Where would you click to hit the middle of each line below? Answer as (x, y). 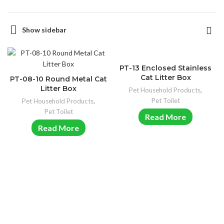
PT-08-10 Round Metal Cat (58, 79)
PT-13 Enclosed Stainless (165, 68)
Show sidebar (44, 30)
